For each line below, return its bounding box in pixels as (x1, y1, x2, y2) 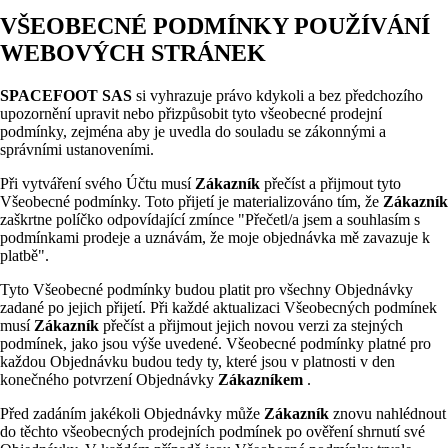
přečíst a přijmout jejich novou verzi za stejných (103, 316, 403, 334)
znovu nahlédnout (333, 404, 446, 422)
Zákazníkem (218, 370, 307, 388)
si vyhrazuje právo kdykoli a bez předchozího (136, 86, 423, 104)
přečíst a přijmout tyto (264, 174, 401, 192)
